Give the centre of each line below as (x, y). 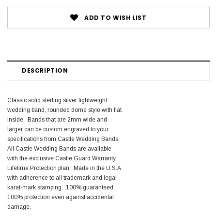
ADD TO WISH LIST (116, 18)
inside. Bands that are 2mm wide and (57, 120)
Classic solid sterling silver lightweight (57, 101)
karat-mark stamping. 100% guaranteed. (62, 188)
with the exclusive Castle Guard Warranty (62, 159)
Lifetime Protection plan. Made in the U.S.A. (65, 168)
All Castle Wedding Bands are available (59, 149)
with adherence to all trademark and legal (62, 178)
